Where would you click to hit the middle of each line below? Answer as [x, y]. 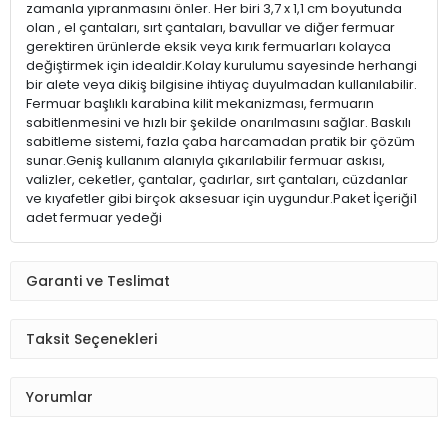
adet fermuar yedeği [94, 218]
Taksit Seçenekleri [91, 338]
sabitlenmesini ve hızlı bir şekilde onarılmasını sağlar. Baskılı [218, 123]
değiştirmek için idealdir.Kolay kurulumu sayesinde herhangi [221, 66]
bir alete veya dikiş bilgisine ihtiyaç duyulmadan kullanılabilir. [221, 85]
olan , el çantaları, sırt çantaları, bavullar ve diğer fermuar [210, 28]
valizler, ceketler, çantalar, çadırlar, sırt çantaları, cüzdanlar [217, 180]
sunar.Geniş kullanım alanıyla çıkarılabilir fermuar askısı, [205, 161]
